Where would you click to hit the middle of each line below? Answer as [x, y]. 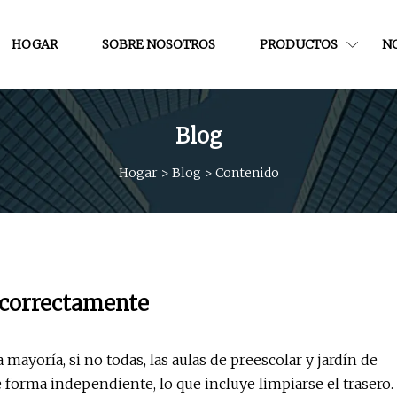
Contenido [247, 172]
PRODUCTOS [298, 44]
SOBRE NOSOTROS [158, 44]
